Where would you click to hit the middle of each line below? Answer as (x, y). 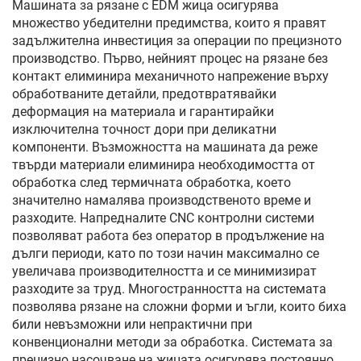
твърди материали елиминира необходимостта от (164, 165)
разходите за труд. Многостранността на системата (169, 289)
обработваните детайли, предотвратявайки (144, 94)
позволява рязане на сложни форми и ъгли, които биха (179, 307)
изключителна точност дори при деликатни (144, 129)
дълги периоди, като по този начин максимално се (166, 253)
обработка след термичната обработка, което (151, 183)
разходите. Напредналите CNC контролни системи (163, 218)
